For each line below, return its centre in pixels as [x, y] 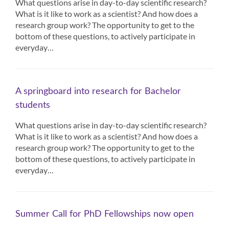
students [33, 105]
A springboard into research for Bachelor [98, 91]
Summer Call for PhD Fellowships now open [105, 214]
